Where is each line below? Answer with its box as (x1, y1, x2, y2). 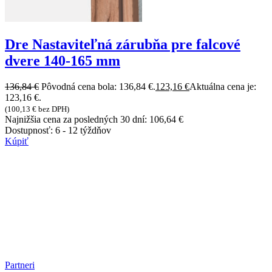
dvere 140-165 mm (5, 53, 120, 69)
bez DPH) (36, 104, 69, 114)
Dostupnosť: (5, 125, 55, 136)
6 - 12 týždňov (55, 125, 111, 136)
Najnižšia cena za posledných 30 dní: (5, 114, 149, 125)
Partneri (5, 260, 35, 271)
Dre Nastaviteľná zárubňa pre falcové (5, 36, 240, 53)
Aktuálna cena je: (189, 81, 256, 92)
